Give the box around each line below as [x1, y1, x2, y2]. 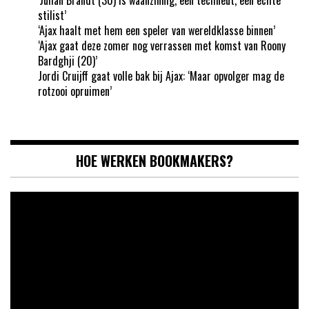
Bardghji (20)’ [38, 52, 97, 69]
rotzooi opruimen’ [38, 82, 112, 99]
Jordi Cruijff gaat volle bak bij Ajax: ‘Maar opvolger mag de [38, 67, 284, 84]
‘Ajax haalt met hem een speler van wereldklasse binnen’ [38, 21, 275, 39]
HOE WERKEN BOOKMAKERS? [76, 150, 233, 171]
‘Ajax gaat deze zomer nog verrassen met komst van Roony [38, 37, 286, 54]
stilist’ [38, 6, 66, 23]
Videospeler [10, 190, 59, 207]
